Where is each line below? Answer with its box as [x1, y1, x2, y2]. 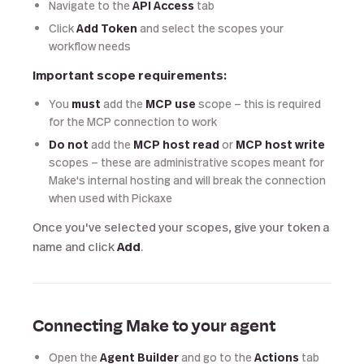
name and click [32, 238, 117, 254]
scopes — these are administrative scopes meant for [49, 154, 324, 170]
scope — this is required [196, 96, 321, 111]
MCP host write [236, 136, 325, 152]
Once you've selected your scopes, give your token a [32, 219, 329, 235]
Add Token [76, 20, 137, 36]
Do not [49, 136, 89, 152]
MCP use [145, 96, 196, 111]
